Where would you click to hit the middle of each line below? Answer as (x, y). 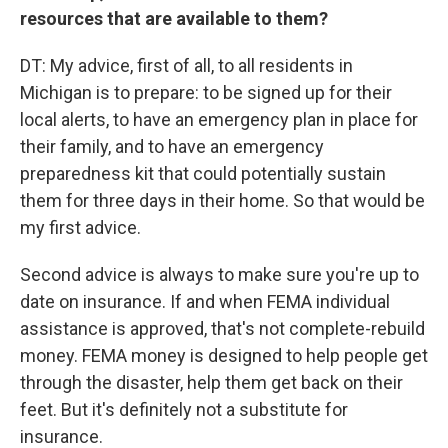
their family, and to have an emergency (172, 146)
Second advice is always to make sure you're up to (219, 274)
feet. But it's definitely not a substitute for (184, 409)
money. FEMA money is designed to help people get (224, 355)
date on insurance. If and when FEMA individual (205, 301)
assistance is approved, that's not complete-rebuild (222, 328)
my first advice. (80, 227)
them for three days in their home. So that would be (222, 200)
